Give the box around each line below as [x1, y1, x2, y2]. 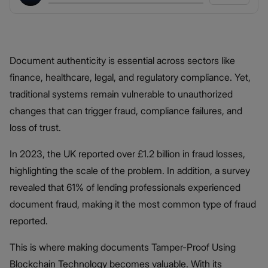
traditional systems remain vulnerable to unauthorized [10, 87, 233, 100]
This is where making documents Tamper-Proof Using [10, 240, 236, 253]
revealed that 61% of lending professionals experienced [10, 181, 240, 193]
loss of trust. [10, 121, 63, 133]
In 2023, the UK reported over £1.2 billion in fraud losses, [10, 147, 245, 160]
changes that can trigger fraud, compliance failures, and [10, 104, 242, 117]
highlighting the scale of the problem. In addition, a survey [10, 164, 250, 176]
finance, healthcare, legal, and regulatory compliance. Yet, [10, 71, 251, 83]
